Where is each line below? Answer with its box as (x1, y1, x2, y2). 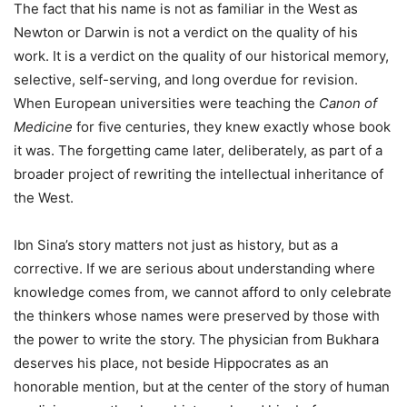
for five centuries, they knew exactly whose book (73, 117, 391, 135)
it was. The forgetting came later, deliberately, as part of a (14, 141, 382, 159)
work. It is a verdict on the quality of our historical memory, (14, 46, 389, 65)
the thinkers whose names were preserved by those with (14, 306, 380, 324)
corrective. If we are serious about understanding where (14, 259, 375, 277)
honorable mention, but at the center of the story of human (14, 377, 390, 395)
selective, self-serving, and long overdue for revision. (14, 70, 358, 88)
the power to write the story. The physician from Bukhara (14, 330, 379, 348)
